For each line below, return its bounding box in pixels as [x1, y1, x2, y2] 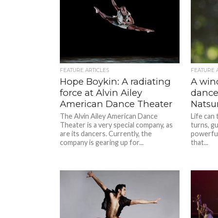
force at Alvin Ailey [60, 87, 143, 98]
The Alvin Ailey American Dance [60, 111, 158, 120]
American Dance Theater [60, 98, 173, 109]
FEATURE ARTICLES [60, 67, 109, 73]
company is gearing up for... [60, 138, 144, 146]
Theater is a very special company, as [60, 120, 173, 129]
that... [190, 138, 208, 146]
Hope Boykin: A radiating [60, 75, 171, 87]
